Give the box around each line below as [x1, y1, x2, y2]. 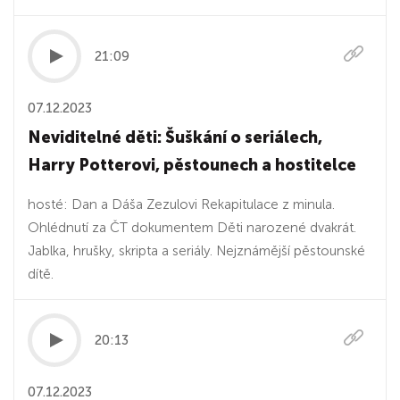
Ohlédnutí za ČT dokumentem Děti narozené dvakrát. [28, 220, 356, 236]
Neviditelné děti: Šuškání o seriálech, [28, 128, 322, 147]
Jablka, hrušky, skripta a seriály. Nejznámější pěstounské [28, 243, 365, 259]
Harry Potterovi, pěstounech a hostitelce [28, 155, 356, 175]
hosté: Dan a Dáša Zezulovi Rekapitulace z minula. [28, 196, 335, 212]
